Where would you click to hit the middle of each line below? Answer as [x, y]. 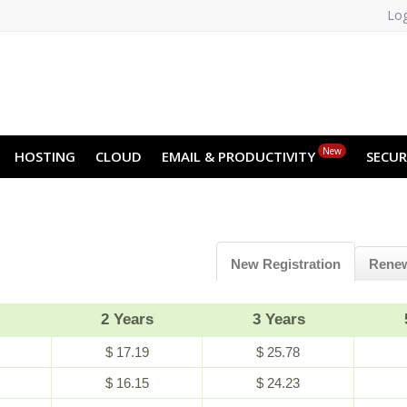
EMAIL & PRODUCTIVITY [238, 156]
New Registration [286, 264]
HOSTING [45, 156]
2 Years [127, 319]
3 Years [278, 319]
